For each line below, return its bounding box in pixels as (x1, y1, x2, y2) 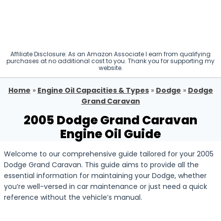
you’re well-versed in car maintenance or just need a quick (4, 182, 207, 191)
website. (98, 64, 123, 72)
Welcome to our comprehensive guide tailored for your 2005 (4, 149, 214, 159)
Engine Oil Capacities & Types (37, 85, 149, 95)
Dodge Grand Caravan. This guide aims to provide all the (4, 160, 199, 170)
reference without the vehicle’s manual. (4, 192, 142, 202)
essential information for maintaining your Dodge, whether (4, 171, 207, 181)
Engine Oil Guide (60, 126, 161, 142)
